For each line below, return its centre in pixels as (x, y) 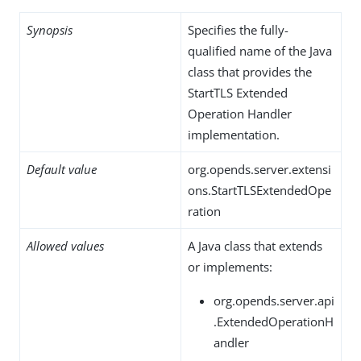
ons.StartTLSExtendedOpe (259, 190)
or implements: (230, 266)
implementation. (234, 134)
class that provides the (250, 71)
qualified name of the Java (260, 50)
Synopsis (50, 29)
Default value (62, 169)
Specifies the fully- (238, 29)
